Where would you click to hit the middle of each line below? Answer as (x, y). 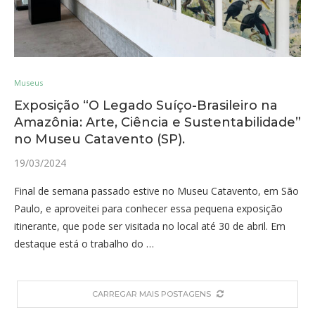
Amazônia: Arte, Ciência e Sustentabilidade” (157, 122)
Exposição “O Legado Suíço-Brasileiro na (146, 105)
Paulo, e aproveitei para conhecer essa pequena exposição (148, 208)
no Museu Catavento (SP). (99, 139)
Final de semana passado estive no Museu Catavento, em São (156, 191)
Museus (28, 83)
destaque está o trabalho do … (84, 244)
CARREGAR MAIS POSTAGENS (151, 294)
